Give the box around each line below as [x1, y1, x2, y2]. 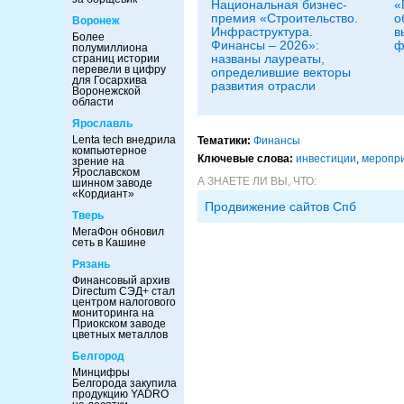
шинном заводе [72, 177, 152, 189]
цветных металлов [72, 328, 168, 341]
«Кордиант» [72, 188, 134, 200]
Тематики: [197, 134, 251, 147]
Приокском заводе [72, 317, 166, 330]
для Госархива [72, 74, 147, 87]
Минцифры [72, 366, 130, 379]
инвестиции [296, 152, 356, 165]
